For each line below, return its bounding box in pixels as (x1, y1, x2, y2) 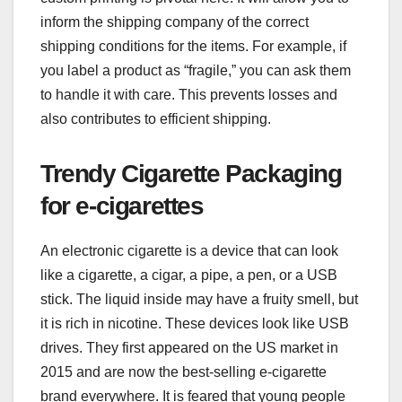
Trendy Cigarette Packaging (40, 159, 342, 188)
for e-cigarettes (40, 191, 204, 220)
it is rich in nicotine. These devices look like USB (40, 315, 349, 331)
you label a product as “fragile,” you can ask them (40, 62, 351, 78)
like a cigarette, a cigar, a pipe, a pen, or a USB (40, 267, 337, 283)
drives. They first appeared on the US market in (40, 339, 338, 355)
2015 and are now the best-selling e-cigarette (40, 363, 327, 380)
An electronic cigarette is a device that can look (40, 242, 338, 258)
